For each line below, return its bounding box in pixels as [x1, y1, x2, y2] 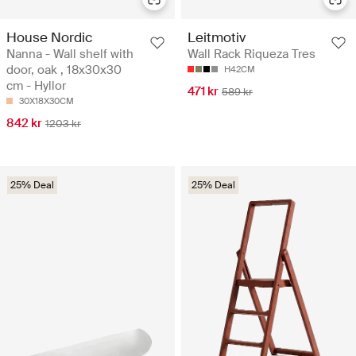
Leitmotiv [188, 29, 246, 47]
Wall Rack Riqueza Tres [188, 46, 315, 63]
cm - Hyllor [6, 78, 66, 95]
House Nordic [6, 29, 92, 47]
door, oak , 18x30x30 [6, 62, 122, 79]
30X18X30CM [19, 95, 74, 107]
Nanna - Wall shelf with [6, 46, 133, 63]
